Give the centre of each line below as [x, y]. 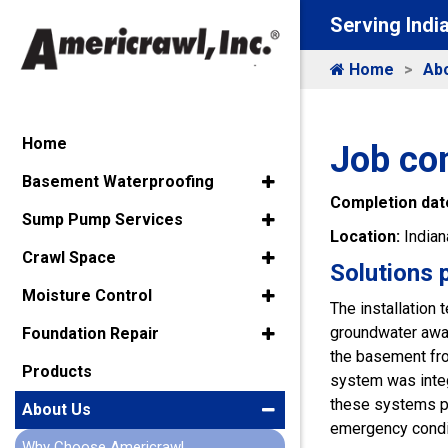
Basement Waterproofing [118, 182]
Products [57, 372]
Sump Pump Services [102, 220]
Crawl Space [69, 258]
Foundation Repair [90, 334]
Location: [367, 236]
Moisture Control [87, 296]
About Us [56, 410]
